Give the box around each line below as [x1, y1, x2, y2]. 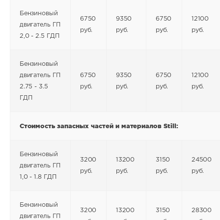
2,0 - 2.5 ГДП [19, 33, 60, 39]
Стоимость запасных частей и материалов [19, 122, 164, 129]
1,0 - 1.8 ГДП [19, 174, 57, 180]
